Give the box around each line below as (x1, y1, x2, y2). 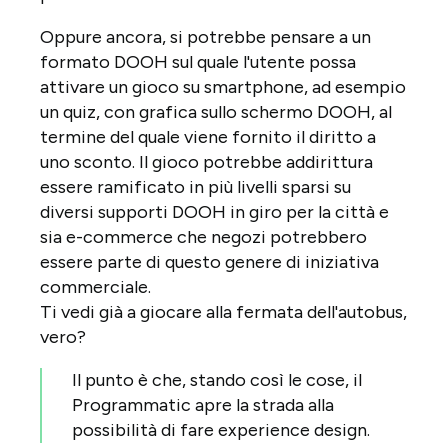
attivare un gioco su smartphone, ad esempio (40, 75, 406, 98)
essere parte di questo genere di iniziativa (40, 250, 379, 273)
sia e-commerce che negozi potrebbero (40, 225, 367, 248)
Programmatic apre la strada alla (72, 393, 334, 416)
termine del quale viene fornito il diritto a (40, 125, 376, 148)
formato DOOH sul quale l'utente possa (40, 50, 356, 73)
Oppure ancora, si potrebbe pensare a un (40, 25, 371, 48)
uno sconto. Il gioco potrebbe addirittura (40, 150, 373, 173)
